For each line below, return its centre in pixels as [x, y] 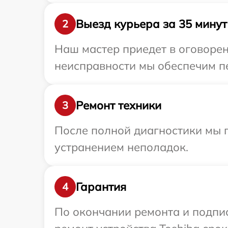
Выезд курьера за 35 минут [151, 24]
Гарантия [101, 187]
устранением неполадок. [121, 147]
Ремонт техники [119, 105]
